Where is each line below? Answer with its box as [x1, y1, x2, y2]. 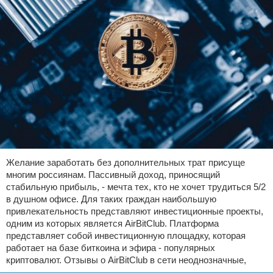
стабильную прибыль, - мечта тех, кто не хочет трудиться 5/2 [6, 182, 266, 193]
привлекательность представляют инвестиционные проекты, [6, 206, 263, 217]
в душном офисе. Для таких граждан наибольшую [6, 194, 216, 205]
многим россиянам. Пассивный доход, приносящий [6, 169, 220, 180]
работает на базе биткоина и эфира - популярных [6, 243, 215, 253]
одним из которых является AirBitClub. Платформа [6, 218, 219, 229]
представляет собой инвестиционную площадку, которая [6, 230, 246, 241]
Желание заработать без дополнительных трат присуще [6, 157, 245, 168]
